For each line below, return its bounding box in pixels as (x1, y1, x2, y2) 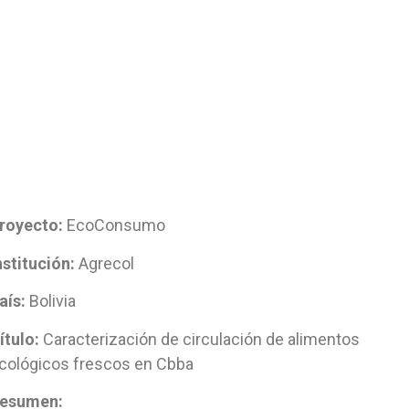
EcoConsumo (63, 215, 165, 236)
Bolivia (29, 291, 76, 311)
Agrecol (75, 253, 134, 273)
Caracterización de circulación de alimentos (43, 329, 360, 349)
